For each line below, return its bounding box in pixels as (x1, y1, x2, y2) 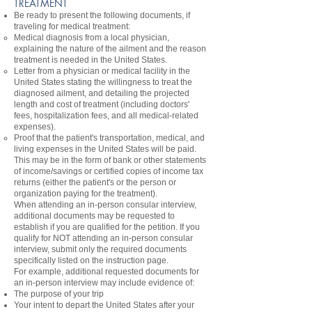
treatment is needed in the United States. (14, 55, 167, 65)
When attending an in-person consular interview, (14, 200, 196, 210)
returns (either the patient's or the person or (14, 178, 176, 187)
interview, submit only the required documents (14, 244, 187, 254)
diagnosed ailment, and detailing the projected (14, 88, 189, 98)
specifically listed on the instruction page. (14, 256, 169, 265)
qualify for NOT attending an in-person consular (14, 233, 193, 243)
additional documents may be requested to (14, 211, 175, 221)
